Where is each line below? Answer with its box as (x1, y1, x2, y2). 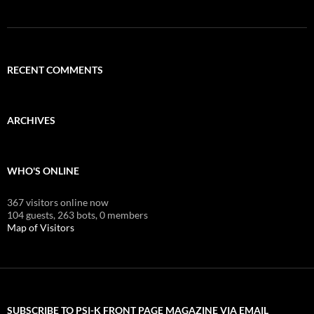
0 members (100, 208, 148, 221)
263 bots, (57, 208, 97, 221)
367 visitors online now (7, 196, 109, 208)
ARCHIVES (7, 114, 55, 126)
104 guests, (7, 208, 55, 221)
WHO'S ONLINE (7, 164, 79, 177)
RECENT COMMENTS (7, 63, 103, 76)
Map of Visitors (7, 221, 74, 233)
